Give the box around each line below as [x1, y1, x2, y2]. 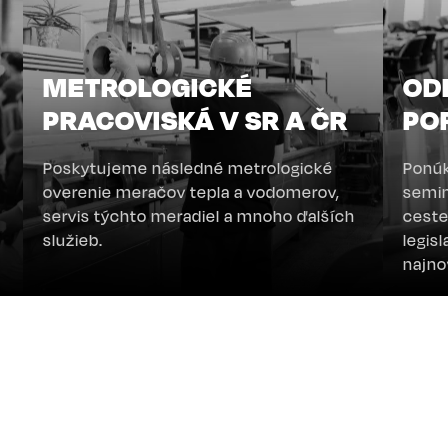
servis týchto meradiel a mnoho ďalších [43, 206, 356, 227]
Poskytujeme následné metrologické [43, 158, 334, 179]
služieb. [43, 230, 104, 251]
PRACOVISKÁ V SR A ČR [43, 103, 349, 137]
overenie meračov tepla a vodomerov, [43, 182, 341, 203]
